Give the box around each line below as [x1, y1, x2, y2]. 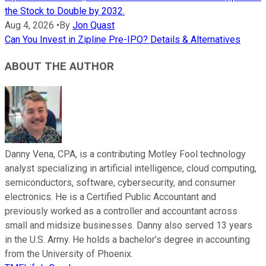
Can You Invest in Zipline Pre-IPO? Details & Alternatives [5, 34, 240, 46]
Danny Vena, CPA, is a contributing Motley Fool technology [5, 148, 246, 160]
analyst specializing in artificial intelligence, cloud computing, [5, 162, 256, 174]
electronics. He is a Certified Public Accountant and [5, 191, 216, 202]
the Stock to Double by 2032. [5, 5, 125, 17]
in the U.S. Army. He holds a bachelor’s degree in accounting [5, 233, 250, 245]
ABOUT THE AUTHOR [5, 60, 114, 74]
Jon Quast [72, 20, 115, 31]
